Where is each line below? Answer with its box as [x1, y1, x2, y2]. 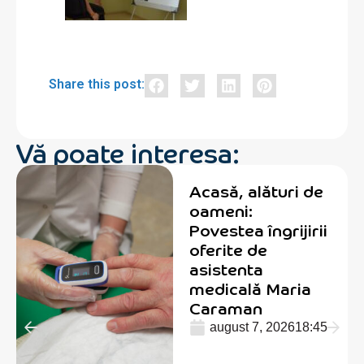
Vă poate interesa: [16, 129, 240, 175]
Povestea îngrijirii [189, 215, 328, 245]
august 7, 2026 [210, 320, 296, 335]
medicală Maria [189, 274, 312, 303]
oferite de [189, 235, 268, 264]
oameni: [189, 196, 253, 225]
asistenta [189, 254, 264, 284]
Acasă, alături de [189, 176, 324, 206]
